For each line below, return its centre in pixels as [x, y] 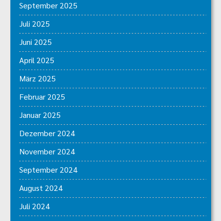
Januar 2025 [40, 115]
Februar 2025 [42, 97]
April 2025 [37, 60]
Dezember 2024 [47, 133]
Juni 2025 [36, 42]
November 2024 [47, 151]
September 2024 [48, 170]
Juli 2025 [35, 24]
